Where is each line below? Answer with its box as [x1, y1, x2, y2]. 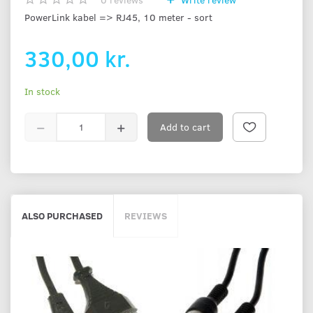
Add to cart [160, 119, 210, 133]
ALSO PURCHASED [22, 208, 103, 222]
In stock [24, 84, 60, 98]
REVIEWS [124, 208, 167, 222]
